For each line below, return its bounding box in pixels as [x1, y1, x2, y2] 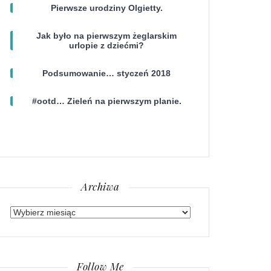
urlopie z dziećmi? [69, 41, 144, 51]
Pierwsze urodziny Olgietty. [50, 3, 163, 13]
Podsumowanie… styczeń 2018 [42, 68, 171, 79]
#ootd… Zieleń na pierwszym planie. [31, 96, 181, 106]
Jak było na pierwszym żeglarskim [36, 31, 177, 41]
